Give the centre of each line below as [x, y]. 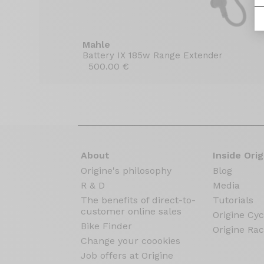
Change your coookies [131, 241]
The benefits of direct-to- [138, 200]
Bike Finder [106, 226]
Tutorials [233, 200]
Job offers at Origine [127, 255]
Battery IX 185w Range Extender [153, 55]
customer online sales [131, 211]
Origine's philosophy [126, 171]
